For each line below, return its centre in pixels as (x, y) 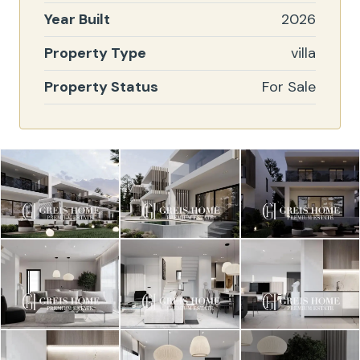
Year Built (77, 19)
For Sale (289, 87)
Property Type (95, 53)
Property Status (101, 87)
